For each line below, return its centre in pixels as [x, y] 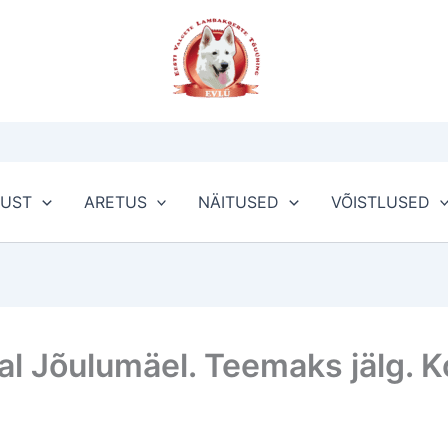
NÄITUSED [239, 202]
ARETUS [115, 202]
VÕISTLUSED [380, 202]
